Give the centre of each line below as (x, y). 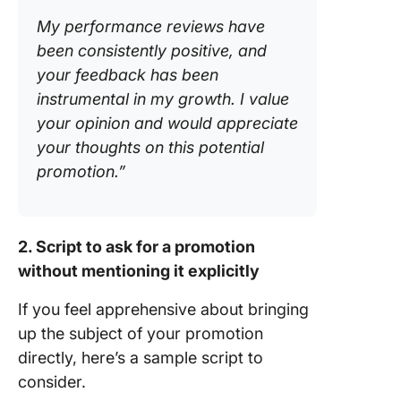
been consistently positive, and (152, 51)
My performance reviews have (151, 27)
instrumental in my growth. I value (163, 99)
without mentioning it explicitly (141, 271)
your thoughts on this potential (150, 148)
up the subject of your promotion (141, 334)
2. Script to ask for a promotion (137, 247)
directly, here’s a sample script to (141, 358)
